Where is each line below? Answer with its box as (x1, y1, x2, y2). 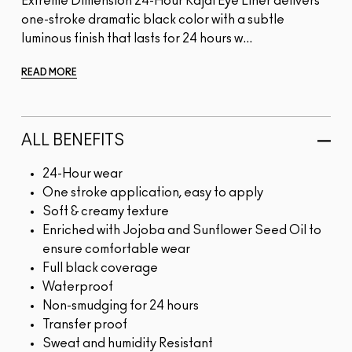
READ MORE (21, 68, 77, 78)
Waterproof (42, 280, 113, 294)
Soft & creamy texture (42, 205, 169, 218)
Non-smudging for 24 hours (42, 299, 199, 313)
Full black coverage (42, 262, 158, 275)
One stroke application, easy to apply (42, 186, 263, 200)
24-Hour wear (42, 167, 123, 181)
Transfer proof (42, 318, 127, 332)
